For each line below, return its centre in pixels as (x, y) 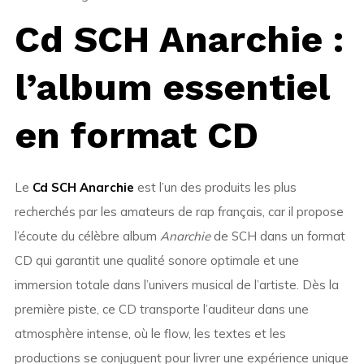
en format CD (136, 135)
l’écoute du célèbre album (87, 236)
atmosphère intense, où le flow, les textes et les (150, 334)
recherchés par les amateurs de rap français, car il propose (179, 212)
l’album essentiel (171, 87)
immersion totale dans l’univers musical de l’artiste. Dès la (176, 285)
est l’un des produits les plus (215, 188)
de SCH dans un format (277, 236)
